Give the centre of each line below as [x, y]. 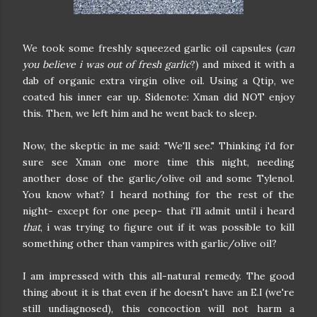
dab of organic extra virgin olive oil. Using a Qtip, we [158, 81]
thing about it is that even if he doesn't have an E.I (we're [158, 292]
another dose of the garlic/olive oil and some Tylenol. [158, 178]
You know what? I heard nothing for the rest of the [158, 195]
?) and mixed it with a [243, 64]
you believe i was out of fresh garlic [107, 64]
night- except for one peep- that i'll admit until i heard [158, 211]
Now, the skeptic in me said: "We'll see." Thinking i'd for [158, 146]
